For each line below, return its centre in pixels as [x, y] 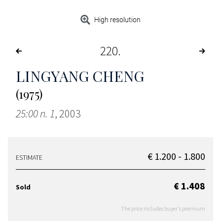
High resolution [118, 20]
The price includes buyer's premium [163, 209]
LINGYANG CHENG [80, 76]
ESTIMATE [29, 158]
